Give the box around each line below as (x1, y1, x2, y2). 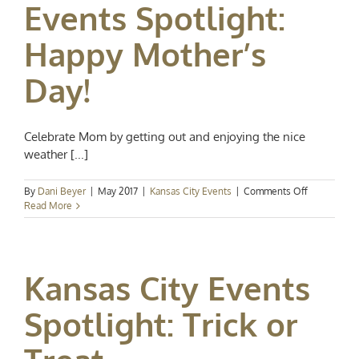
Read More (24, 200, 72, 212)
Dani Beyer (38, 185, 86, 198)
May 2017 (98, 185, 138, 198)
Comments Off (244, 185, 308, 198)
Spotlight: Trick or (24, 304, 298, 345)
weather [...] (24, 147, 88, 163)
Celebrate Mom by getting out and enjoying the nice (24, 129, 305, 145)
